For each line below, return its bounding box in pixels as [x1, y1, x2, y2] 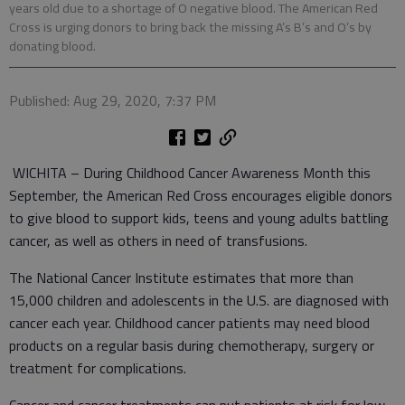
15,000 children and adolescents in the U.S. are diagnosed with [9, 288, 389, 311]
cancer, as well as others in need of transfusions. [9, 229, 307, 251]
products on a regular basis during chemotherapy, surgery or [9, 334, 374, 356]
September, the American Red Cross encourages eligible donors [9, 184, 392, 206]
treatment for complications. [9, 356, 186, 379]
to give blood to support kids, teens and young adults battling [9, 206, 389, 229]
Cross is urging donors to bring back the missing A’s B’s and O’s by [9, 16, 372, 37]
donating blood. [9, 35, 96, 56]
